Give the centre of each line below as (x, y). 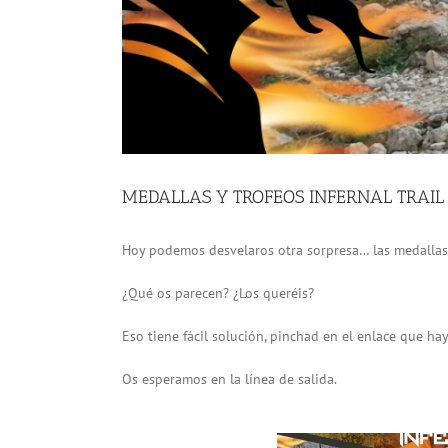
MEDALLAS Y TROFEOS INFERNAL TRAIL (283, 197)
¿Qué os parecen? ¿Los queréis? (218, 293)
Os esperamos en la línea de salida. (229, 379)
